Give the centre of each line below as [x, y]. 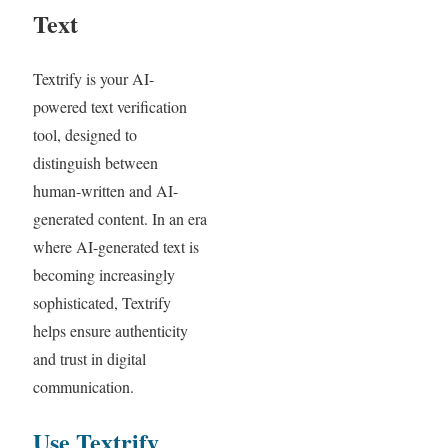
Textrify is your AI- [93, 79]
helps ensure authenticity [110, 331]
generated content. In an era [119, 219]
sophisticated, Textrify [101, 303]
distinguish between [95, 163]
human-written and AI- [105, 191]
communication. [83, 387]
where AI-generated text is [115, 247]
